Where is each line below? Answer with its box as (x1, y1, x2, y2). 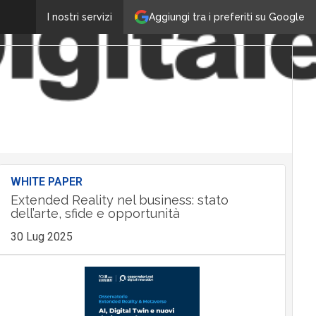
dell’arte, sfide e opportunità (10, 206, 180, 221)
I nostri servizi (47, 11, 112, 23)
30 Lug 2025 (10, 230, 73, 243)
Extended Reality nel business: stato (10, 193, 229, 207)
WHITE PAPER (10, 175, 83, 188)
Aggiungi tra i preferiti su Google (149, 11, 305, 23)
